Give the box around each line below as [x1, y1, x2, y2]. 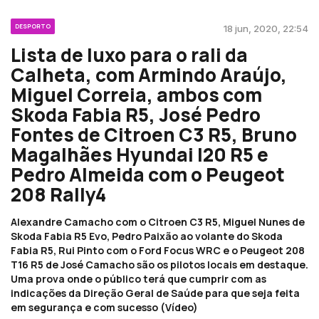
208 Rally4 [11, 181, 106, 207]
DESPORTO [15, 21, 51, 30]
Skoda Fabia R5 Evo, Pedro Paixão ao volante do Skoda [11, 229, 283, 243]
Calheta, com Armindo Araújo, [11, 61, 287, 88]
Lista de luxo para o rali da [11, 41, 248, 68]
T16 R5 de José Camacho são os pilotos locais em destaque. [11, 257, 308, 271]
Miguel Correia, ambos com [11, 81, 262, 108]
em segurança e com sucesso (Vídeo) [11, 300, 198, 314]
